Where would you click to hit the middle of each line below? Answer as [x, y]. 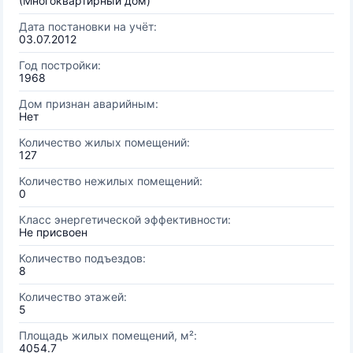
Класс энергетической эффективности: [125, 219]
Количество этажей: [73, 297]
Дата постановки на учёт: [88, 26]
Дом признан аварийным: [89, 104]
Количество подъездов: [82, 258]
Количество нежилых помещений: [111, 181]
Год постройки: [60, 65]
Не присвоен [53, 232]
